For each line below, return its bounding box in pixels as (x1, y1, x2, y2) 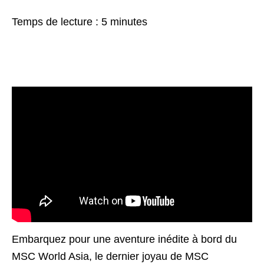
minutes (110, 16, 147, 28)
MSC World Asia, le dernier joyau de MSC (12, 250, 209, 262)
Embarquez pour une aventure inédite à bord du (12, 233, 237, 245)
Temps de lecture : (12, 16, 101, 28)
